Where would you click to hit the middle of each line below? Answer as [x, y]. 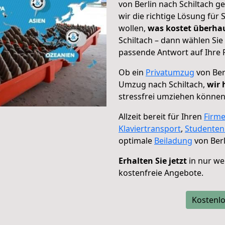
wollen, [133, 28]
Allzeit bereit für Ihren [161, 117]
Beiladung [173, 141]
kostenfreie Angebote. [161, 173]
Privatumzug [170, 72]
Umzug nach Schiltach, [163, 84]
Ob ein [132, 72]
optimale [136, 141]
